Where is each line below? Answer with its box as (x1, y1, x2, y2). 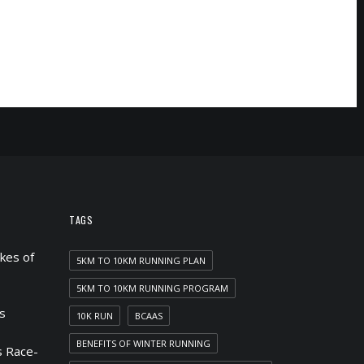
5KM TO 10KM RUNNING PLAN (76, 254, 206, 266)
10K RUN (76, 310, 113, 322)
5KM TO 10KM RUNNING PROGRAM (76, 282, 228, 294)
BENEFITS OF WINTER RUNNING (76, 337, 210, 349)
